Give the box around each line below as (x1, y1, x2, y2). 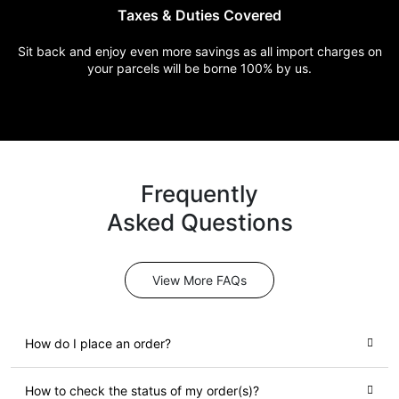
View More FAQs (152, 273, 247, 289)
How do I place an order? (25, 336, 171, 352)
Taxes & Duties (118, 6, 224, 25)
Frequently (141, 179, 258, 208)
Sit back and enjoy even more (17, 44, 195, 60)
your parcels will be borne (87, 61, 240, 77)
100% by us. (240, 61, 312, 77)
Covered (224, 6, 281, 25)
